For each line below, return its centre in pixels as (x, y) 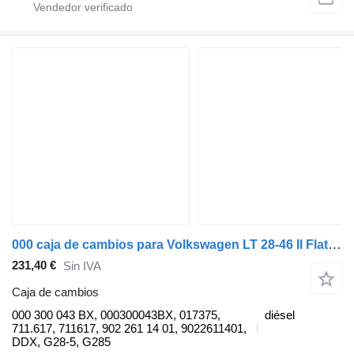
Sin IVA (82, 266)
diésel (280, 314)
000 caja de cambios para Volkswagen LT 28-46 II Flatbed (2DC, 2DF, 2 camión (335, 244)
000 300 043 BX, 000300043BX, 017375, (116, 314)
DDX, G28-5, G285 (61, 341)
